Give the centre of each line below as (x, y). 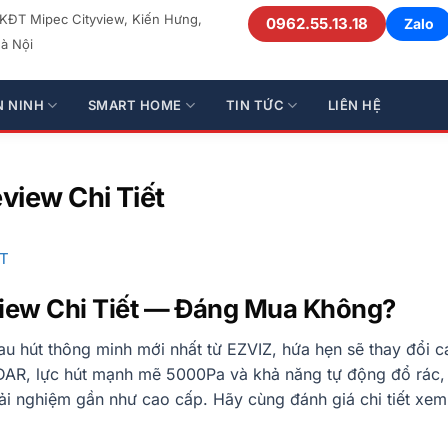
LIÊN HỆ (354, 105)
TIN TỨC (255, 105)
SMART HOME (134, 105)
